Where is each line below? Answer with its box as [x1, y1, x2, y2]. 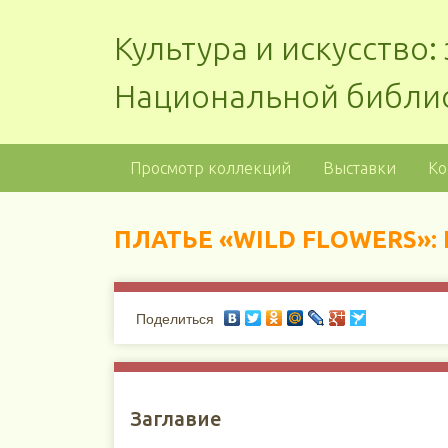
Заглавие [129, 407, 222, 430]
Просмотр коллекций [129, 159, 291, 177]
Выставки [322, 159, 396, 177]
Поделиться [135, 312, 214, 327]
